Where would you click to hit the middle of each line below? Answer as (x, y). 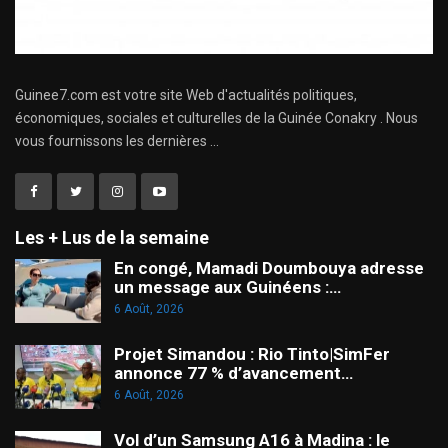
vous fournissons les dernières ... (117, 140)
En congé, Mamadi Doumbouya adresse (269, 268)
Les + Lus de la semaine (112, 237)
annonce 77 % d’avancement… (233, 373)
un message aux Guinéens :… (227, 287)
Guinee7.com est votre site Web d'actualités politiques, (186, 94)
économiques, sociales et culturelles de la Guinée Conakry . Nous (216, 117)
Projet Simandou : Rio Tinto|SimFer (252, 354)
